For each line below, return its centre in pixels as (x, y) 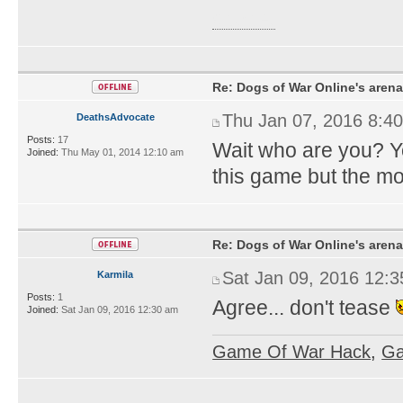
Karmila (116, 274)
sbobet (244, 18)
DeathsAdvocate (115, 116)
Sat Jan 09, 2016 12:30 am (118, 309)
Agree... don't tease (304, 307)
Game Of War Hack (292, 351)
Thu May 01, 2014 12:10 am (121, 152)
